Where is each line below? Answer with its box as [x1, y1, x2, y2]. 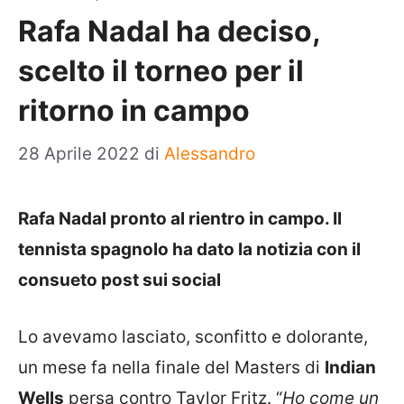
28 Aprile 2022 [18, 143, 144, 164]
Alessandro [164, 143, 255, 164]
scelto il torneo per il [18, 52, 304, 88]
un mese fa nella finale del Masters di [18, 356, 325, 378]
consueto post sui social [18, 270, 225, 290]
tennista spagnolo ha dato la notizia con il [18, 239, 361, 260]
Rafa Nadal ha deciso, [18, 13, 320, 49]
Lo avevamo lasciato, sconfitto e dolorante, [18, 326, 368, 347]
